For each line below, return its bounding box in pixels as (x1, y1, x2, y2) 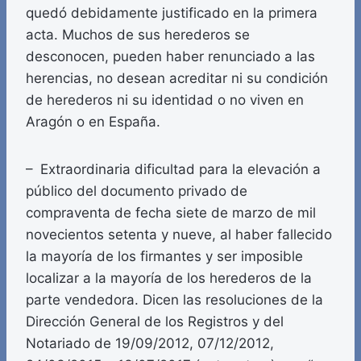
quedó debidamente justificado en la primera (26, 5, 317, 22)
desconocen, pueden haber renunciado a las (26, 48, 315, 65)
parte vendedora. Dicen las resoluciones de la (26, 292, 323, 309)
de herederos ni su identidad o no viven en (26, 92, 304, 109)
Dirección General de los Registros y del (26, 313, 284, 330)
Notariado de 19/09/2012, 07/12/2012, (26, 335, 274, 352)
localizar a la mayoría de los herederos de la (26, 270, 312, 287)
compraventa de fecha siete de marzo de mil (26, 205, 316, 222)
